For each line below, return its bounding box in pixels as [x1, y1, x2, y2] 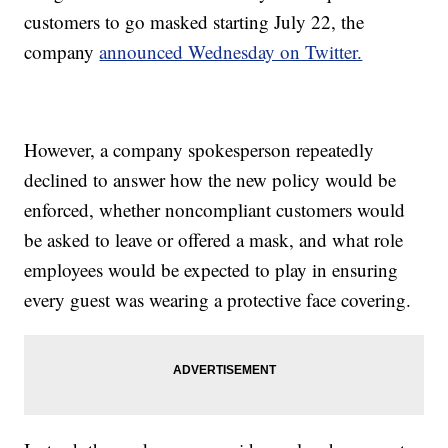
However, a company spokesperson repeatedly [24, 137, 375, 163]
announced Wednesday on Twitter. [99, 39, 363, 65]
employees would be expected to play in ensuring [24, 257, 399, 283]
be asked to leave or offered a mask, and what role [24, 227, 404, 253]
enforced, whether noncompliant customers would [24, 197, 406, 223]
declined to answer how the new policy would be [24, 167, 397, 193]
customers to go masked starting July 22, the [24, 9, 365, 35]
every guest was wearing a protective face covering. [24, 287, 412, 313]
